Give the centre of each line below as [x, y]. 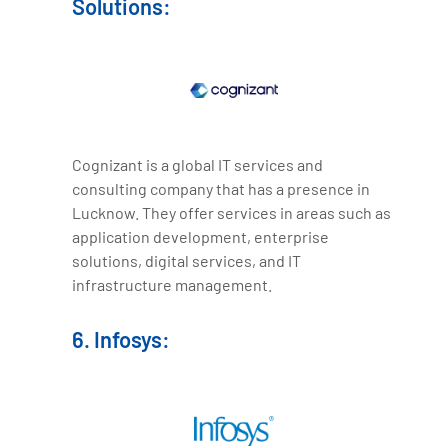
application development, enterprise [201, 237]
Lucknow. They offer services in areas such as [232, 213]
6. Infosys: [121, 339]
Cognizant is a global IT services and [198, 165]
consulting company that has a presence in [221, 189]
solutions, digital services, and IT [187, 261]
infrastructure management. [172, 285]
